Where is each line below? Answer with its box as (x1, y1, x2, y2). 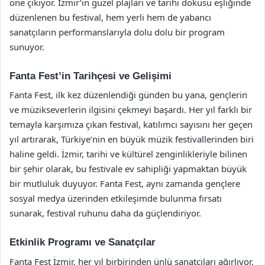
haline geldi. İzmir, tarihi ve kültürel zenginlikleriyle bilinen (9, 148, 247, 160)
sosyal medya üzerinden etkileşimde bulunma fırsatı (9, 192, 222, 204)
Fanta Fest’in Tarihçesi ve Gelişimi (9, 70, 172, 82)
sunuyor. (9, 40, 44, 53)
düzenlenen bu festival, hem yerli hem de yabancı (9, 11, 211, 23)
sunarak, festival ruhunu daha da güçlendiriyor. (9, 207, 201, 219)
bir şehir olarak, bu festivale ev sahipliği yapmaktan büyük (9, 163, 247, 174)
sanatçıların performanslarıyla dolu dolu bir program (9, 25, 225, 38)
